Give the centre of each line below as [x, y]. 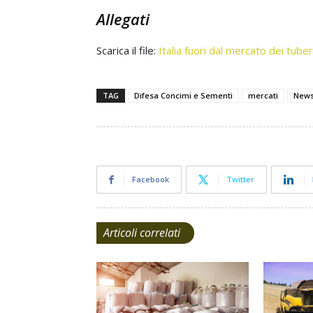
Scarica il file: [128, 50]
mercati [263, 95]
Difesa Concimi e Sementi [183, 95]
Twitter [240, 179]
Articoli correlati [142, 233]
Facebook [151, 179]
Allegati [123, 19]
